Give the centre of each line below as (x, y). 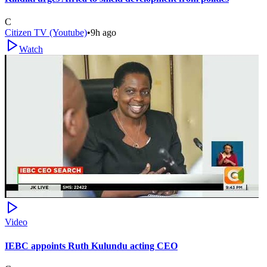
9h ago (103, 33)
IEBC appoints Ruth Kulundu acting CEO (91, 246)
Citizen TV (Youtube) (46, 33)
